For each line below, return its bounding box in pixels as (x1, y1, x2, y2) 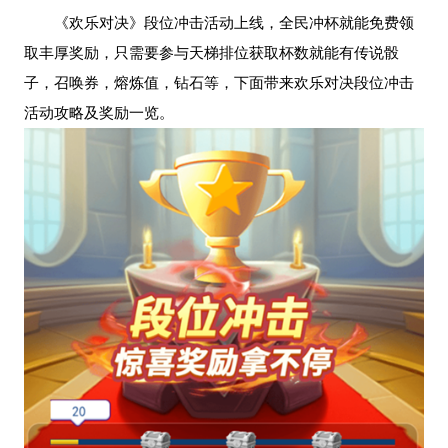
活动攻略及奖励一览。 (23, 103, 174, 121)
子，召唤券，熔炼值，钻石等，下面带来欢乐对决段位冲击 (23, 73, 414, 91)
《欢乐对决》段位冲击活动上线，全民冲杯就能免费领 (53, 13, 414, 31)
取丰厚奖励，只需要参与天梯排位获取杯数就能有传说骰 (23, 43, 399, 61)
